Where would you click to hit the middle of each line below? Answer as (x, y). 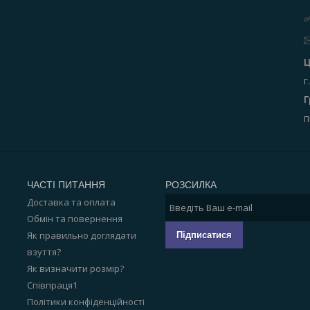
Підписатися (204, 235)
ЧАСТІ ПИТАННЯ (66, 185)
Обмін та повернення (75, 219)
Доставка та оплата (71, 202)
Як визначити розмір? (75, 268)
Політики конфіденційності (86, 302)
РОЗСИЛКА (191, 185)
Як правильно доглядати (82, 235)
